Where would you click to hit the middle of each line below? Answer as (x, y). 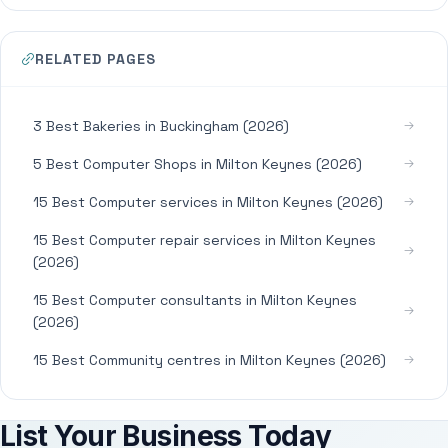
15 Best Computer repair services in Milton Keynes (204, 240)
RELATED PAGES (95, 59)
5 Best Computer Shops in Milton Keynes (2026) (197, 164)
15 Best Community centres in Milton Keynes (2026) (209, 360)
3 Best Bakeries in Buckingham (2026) (161, 126)
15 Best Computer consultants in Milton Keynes (195, 300)
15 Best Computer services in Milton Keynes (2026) (208, 202)
